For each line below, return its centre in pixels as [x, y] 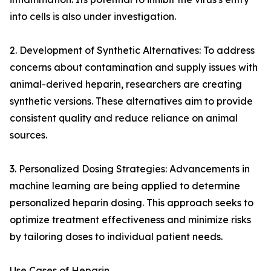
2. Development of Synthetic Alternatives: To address [132, 51]
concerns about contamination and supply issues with [134, 67]
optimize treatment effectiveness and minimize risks [130, 220]
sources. [28, 135]
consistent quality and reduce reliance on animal [124, 118]
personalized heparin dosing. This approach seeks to [132, 203]
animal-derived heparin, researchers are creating [126, 84]
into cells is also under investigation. [93, 17]
